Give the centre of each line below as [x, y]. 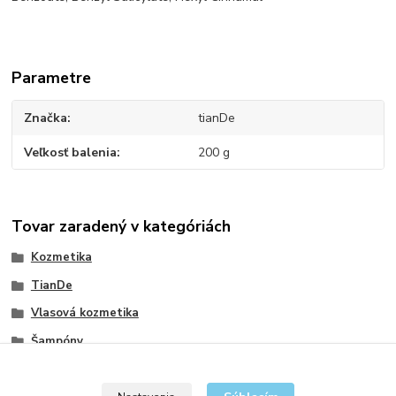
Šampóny [57, 342]
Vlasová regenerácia [89, 369]
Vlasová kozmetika [84, 313]
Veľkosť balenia [71, 152]
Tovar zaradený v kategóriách [122, 226]
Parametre [52, 78]
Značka [46, 118]
